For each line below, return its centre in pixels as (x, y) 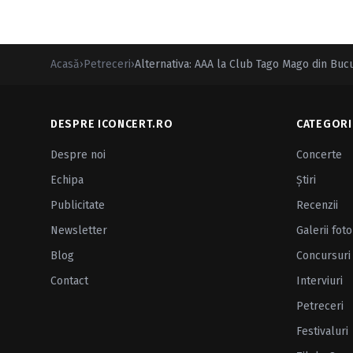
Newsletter (79, 230)
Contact (69, 281)
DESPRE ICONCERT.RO (112, 124)
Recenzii (317, 205)
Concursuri (323, 256)
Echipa (67, 180)
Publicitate (78, 205)
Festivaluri (322, 331)
